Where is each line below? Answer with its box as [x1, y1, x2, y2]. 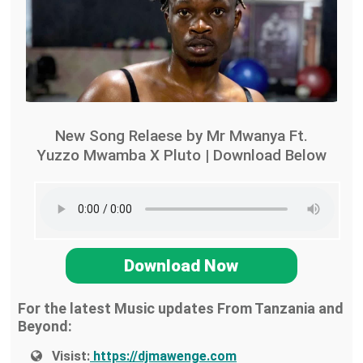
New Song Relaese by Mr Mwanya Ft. [54, 126, 308, 146]
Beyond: [17, 318, 72, 335]
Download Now [124, 256, 239, 276]
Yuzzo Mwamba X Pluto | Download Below [36, 146, 327, 165]
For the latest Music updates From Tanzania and [17, 300, 344, 318]
